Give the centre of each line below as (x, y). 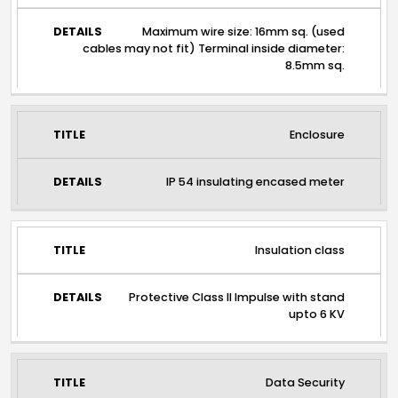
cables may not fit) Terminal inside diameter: (214, 49)
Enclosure (318, 134)
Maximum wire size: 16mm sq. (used (244, 32)
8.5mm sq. (315, 66)
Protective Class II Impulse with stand (237, 297)
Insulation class (300, 250)
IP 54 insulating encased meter (256, 181)
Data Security (306, 382)
